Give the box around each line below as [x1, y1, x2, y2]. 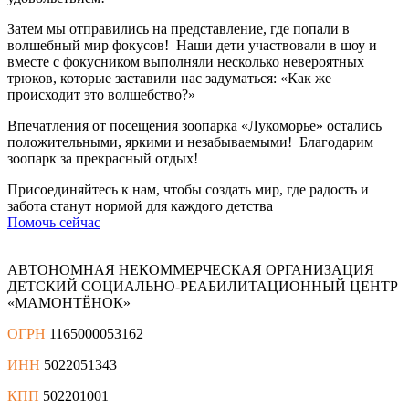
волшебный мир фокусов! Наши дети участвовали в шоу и [7, 37, 377, 53]
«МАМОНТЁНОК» [7, 294, 131, 310]
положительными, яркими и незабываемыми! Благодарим [7, 133, 373, 150]
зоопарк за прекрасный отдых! [7, 150, 202, 166]
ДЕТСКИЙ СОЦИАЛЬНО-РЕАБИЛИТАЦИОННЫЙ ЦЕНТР [7, 278, 398, 294]
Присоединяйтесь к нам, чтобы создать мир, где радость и [7, 181, 369, 197]
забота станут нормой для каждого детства [7, 197, 273, 214]
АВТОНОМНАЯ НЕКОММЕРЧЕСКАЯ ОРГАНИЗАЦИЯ [7, 261, 374, 278]
